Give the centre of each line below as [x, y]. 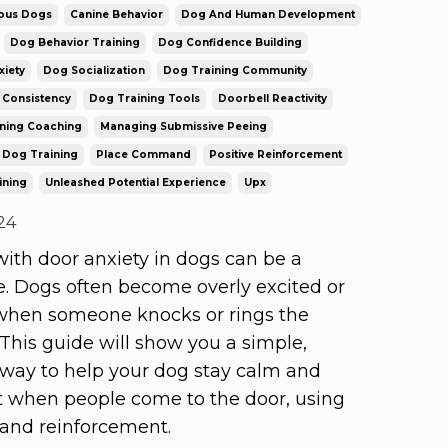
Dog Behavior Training [74, 42]
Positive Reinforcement [275, 154]
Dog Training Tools [144, 98]
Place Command [143, 154]
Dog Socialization [93, 70]
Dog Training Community [234, 70]
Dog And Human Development [267, 14]
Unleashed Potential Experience [135, 182]
